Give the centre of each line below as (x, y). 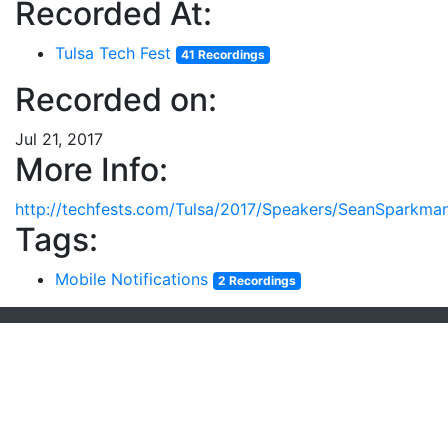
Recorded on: (116, 99)
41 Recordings (222, 54)
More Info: (91, 169)
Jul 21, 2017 (59, 139)
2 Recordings (256, 280)
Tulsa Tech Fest (113, 53)
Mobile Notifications (131, 279)
